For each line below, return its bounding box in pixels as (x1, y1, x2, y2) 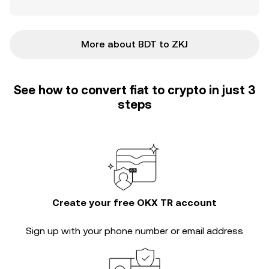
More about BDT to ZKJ (81, 38, 188, 50)
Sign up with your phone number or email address (26, 225, 243, 237)
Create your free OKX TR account (52, 197, 217, 208)
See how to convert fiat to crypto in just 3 (14, 83, 255, 97)
